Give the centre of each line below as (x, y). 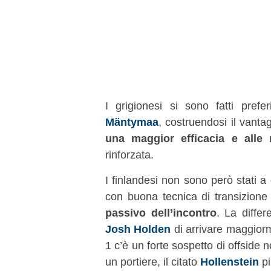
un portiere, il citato (153, 262)
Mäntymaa (132, 122)
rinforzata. (129, 155)
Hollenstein (230, 262)
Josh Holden (138, 229)
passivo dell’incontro (161, 213)
